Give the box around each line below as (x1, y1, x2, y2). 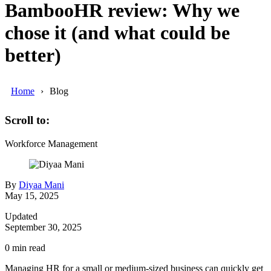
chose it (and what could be (5, 22, 230, 44)
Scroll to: (5, 114, 50, 127)
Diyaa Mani (19, 180, 64, 191)
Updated (5, 211, 38, 222)
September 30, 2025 (5, 222, 82, 233)
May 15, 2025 (5, 191, 59, 201)
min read (10, 243, 45, 253)
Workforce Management (5, 139, 97, 149)
